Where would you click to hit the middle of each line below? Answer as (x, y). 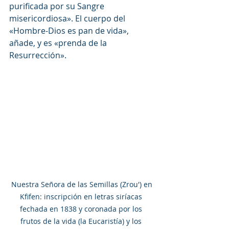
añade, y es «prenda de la (59, 43)
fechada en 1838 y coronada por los (82, 209)
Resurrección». (38, 55)
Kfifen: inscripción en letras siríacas (82, 196)
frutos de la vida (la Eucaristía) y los (82, 221)
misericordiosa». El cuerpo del (68, 18)
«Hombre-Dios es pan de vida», (70, 30)
